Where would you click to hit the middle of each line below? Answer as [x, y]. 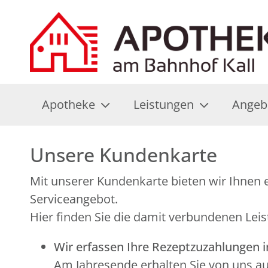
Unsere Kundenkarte [124, 155]
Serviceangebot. [74, 199]
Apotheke [68, 104]
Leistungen [164, 104]
